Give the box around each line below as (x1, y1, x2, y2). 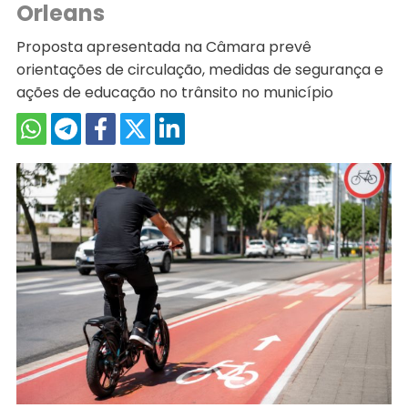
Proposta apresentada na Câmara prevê (15, 36, 311, 57)
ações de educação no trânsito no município (15, 82, 333, 103)
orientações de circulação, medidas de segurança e (15, 59, 383, 80)
